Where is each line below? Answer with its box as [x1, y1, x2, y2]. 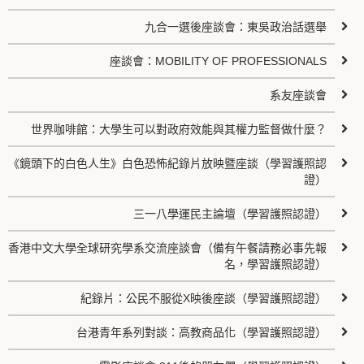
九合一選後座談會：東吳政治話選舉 [145, 20, 327, 33]
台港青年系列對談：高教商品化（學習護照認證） [76, 326, 327, 339]
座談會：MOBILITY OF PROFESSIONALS [110, 54, 327, 67]
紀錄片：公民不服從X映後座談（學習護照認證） [80, 292, 327, 305]
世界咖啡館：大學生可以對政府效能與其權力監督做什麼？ [31, 123, 327, 136]
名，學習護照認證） [224, 258, 327, 271]
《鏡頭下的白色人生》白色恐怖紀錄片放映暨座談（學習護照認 [8, 157, 327, 170]
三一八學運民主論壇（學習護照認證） [133, 207, 327, 220]
